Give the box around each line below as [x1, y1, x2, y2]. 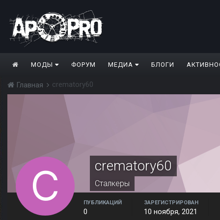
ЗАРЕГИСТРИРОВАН [144, 199, 198, 206]
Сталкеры [95, 179, 130, 189]
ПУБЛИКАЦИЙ [83, 199, 122, 206]
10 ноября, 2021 [144, 207, 197, 217]
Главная [14, 81, 45, 90]
